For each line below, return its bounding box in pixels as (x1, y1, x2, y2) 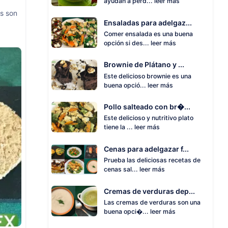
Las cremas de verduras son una (104, 198, 201, 206)
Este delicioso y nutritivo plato (104, 114, 193, 122)
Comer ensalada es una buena (104, 30, 193, 38)
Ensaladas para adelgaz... (104, 18, 192, 27)
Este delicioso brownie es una (104, 72, 191, 80)
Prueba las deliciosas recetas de (104, 156, 201, 164)
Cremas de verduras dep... (104, 186, 195, 195)
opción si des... (104, 39, 151, 47)
